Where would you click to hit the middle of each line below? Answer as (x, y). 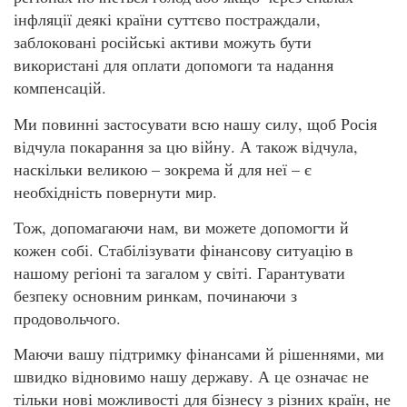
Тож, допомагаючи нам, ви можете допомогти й (181, 227)
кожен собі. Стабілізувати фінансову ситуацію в (184, 249)
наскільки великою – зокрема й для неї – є (163, 169)
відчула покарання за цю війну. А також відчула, (186, 146)
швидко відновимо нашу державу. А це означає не (191, 377)
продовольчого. (67, 318)
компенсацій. (60, 88)
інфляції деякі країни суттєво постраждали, (167, 20)
